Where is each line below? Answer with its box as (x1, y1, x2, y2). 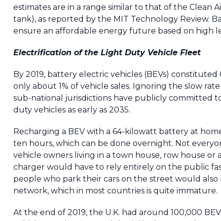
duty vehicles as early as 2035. (13, 105, 130, 115)
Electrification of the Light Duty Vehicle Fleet (13, 48, 201, 58)
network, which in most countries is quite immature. (13, 186, 218, 196)
